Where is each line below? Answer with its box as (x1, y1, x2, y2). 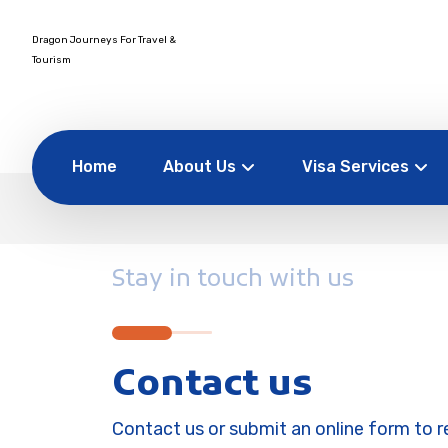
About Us (163, 157, 236, 176)
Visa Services (302, 157, 409, 176)
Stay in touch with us (112, 264, 354, 296)
